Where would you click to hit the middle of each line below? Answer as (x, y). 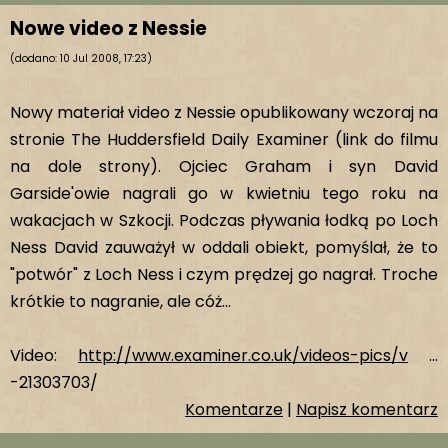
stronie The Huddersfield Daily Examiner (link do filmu (224, 139)
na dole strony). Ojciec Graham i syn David (224, 166)
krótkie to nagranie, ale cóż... (120, 301)
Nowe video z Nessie (108, 28)
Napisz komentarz (367, 409)
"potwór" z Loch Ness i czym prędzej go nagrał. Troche (224, 274)
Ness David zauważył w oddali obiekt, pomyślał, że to (224, 247)
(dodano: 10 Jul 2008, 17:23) (81, 58)
